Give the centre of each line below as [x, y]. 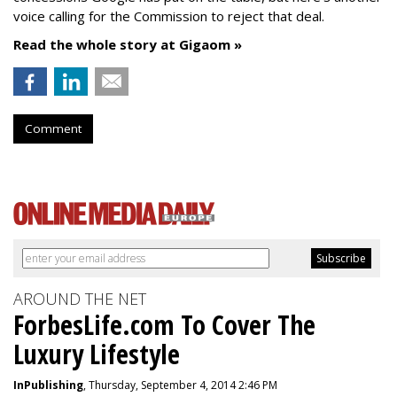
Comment [53, 128]
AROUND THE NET [80, 299]
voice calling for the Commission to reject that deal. [169, 16]
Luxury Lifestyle [97, 354]
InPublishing [48, 385]
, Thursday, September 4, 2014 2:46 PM [180, 385]
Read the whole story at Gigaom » [128, 44]
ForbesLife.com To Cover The [164, 325]
